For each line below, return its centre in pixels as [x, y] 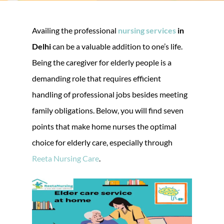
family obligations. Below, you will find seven [108, 110]
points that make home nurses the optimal [104, 126]
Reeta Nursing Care [65, 158]
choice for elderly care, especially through [102, 142]
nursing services [148, 30]
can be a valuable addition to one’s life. [117, 46]
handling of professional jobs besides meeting [110, 94]
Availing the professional [75, 30]
